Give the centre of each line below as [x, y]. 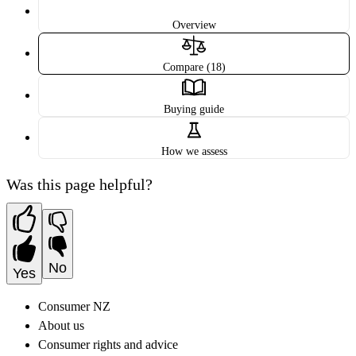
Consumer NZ [74, 307]
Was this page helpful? [79, 185]
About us [61, 326]
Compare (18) [194, 67]
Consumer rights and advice [108, 345]
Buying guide [194, 109]
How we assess [194, 151]
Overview [194, 25]
